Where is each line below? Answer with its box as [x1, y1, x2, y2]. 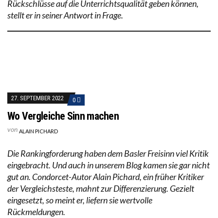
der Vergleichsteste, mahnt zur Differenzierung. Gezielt [7, 182, 194, 194]
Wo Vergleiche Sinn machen [7, 109, 119, 122]
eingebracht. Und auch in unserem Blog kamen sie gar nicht [7, 159, 210, 170]
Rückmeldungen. [7, 206, 65, 217]
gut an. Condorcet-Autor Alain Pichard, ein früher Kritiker [7, 171, 204, 182]
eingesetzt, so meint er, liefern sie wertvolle [7, 194, 152, 205]
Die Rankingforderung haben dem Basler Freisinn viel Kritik [7, 147, 209, 159]
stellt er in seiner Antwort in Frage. [7, 9, 123, 20]
